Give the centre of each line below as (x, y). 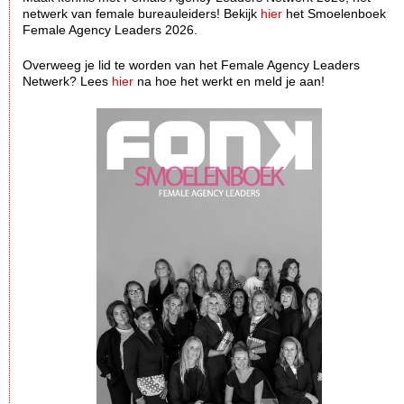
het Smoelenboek (334, 14)
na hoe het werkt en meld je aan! (229, 82)
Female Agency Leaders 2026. (110, 30)
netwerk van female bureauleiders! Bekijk (142, 14)
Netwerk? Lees (67, 82)
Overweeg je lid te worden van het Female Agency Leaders (191, 65)
